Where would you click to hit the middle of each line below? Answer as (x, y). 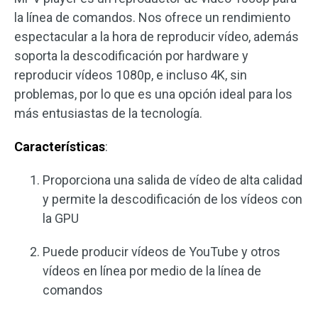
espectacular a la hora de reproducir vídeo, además (157, 37)
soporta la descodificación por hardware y (131, 56)
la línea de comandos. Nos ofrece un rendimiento (152, 18)
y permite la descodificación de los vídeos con (172, 199)
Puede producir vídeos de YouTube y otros (161, 252)
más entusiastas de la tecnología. (108, 114)
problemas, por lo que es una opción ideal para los (153, 94)
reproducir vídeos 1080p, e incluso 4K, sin (131, 75)
